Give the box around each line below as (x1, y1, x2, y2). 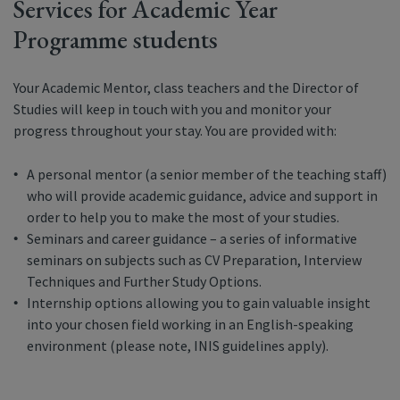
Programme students (13, 23, 218, 55)
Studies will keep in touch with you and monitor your (13, 100, 331, 118)
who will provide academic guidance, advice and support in (27, 187, 378, 204)
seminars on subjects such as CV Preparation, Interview (27, 251, 362, 269)
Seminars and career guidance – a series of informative (27, 229, 357, 247)
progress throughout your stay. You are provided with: (13, 121, 337, 139)
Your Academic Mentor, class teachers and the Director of (13, 79, 359, 96)
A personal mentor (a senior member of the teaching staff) (27, 165, 387, 183)
